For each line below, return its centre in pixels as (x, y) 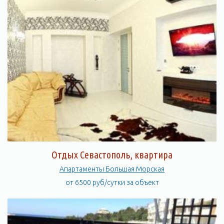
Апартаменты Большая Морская (135, 169)
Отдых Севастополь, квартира (112, 155)
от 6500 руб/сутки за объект (112, 182)
